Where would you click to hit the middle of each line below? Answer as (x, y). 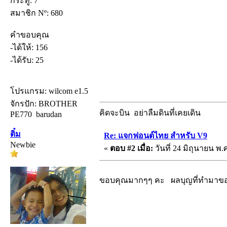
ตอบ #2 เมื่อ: (131, 148)
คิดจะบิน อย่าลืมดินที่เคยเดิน (150, 112)
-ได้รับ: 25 (27, 60)
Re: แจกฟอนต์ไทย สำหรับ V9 (156, 135)
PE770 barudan (36, 114)
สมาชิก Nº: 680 (36, 13)
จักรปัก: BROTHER (44, 103)
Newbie (23, 144)
